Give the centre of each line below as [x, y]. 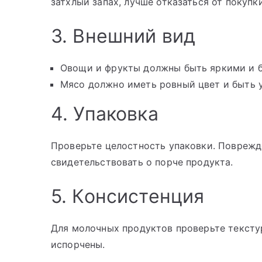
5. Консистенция [128, 196]
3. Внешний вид [123, 36]
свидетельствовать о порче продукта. [142, 162]
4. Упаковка [105, 114]
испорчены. [78, 245]
